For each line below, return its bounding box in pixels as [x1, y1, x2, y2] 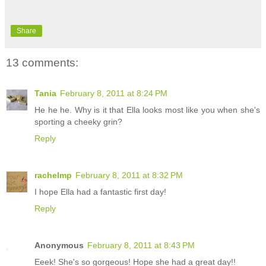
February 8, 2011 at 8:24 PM [60, 88, 167, 99]
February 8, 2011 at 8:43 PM [87, 240, 195, 251]
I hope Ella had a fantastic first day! [34, 187, 166, 197]
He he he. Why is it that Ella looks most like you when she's [34, 105, 260, 115]
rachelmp [34, 170, 72, 180]
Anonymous [34, 240, 84, 251]
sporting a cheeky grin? [34, 117, 122, 127]
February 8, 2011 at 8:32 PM [75, 170, 183, 180]
